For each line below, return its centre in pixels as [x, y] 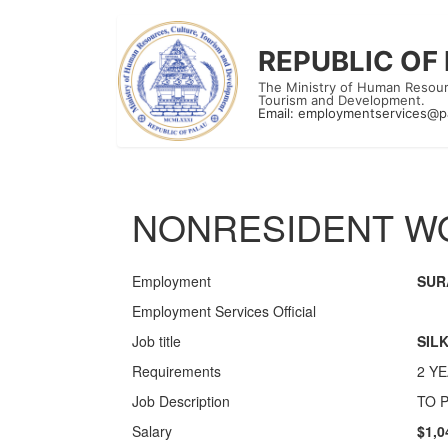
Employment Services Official [224, 311]
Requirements [176, 371]
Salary [152, 431]
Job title [156, 341]
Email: [278, 113]
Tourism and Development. [341, 100]
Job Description [181, 401]
